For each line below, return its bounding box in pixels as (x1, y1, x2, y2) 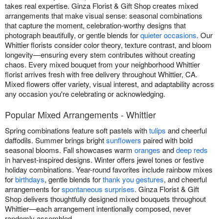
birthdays (15, 174, 44, 185)
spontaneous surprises (62, 184, 134, 195)
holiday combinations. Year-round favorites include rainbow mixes (5, 164, 213, 175)
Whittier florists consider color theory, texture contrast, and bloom (5, 40, 212, 50)
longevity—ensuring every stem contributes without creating (5, 49, 195, 60)
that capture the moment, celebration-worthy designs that (5, 20, 186, 31)
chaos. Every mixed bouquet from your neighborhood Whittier (5, 59, 200, 70)
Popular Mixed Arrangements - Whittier (5, 108, 156, 121)
